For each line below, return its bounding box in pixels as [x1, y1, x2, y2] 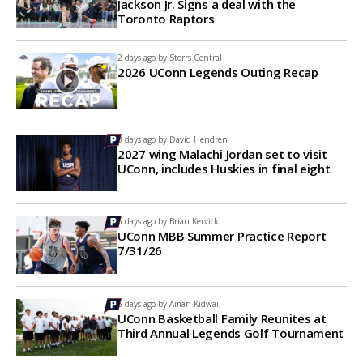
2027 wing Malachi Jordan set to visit [117, 145, 327, 162]
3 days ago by [117, 133, 167, 145]
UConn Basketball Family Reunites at [117, 310, 327, 327]
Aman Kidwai [169, 297, 219, 310]
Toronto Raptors [117, 11, 215, 28]
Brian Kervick [169, 216, 219, 228]
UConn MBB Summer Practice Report [117, 228, 327, 245]
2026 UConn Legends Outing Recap [117, 63, 318, 80]
